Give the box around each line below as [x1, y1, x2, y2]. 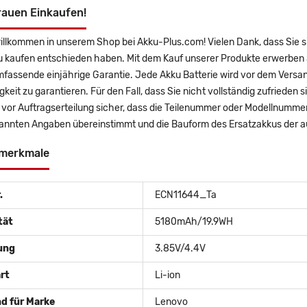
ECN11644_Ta [155, 189, 217, 201]
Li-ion [155, 269, 180, 282]
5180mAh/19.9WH [155, 216, 233, 228]
